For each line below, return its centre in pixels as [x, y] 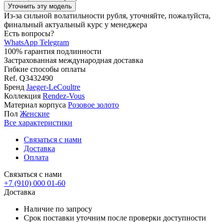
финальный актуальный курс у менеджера [76, 25]
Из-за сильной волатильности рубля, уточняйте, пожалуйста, [107, 16]
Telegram [54, 43]
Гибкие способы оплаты [45, 69]
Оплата [36, 158]
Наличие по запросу [58, 209]
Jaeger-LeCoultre [53, 87]
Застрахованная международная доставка [74, 60]
